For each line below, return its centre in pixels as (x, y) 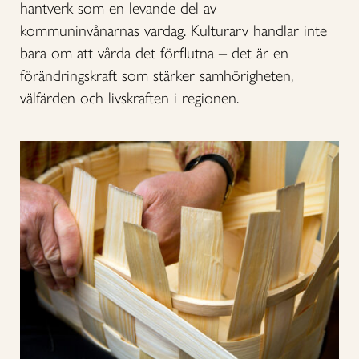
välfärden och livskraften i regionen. (132, 98)
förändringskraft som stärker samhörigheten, (157, 75)
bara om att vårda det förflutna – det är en (154, 53)
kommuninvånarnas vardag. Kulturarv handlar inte (173, 30)
